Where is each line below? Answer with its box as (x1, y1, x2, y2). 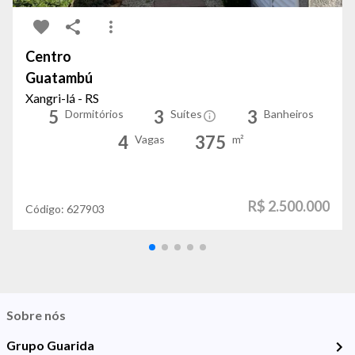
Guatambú (25, 69, 93, 87)
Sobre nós (6, 307, 66, 323)
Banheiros (263, 107, 314, 121)
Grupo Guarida (6, 338, 94, 353)
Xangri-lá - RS (25, 90, 99, 106)
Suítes (170, 107, 202, 121)
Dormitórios (64, 107, 124, 121)
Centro (25, 48, 71, 66)
